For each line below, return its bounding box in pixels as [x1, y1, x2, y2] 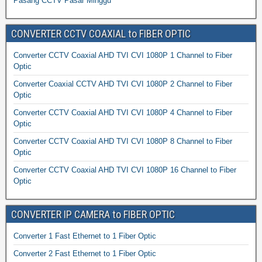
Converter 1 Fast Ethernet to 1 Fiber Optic [13, 231, 156, 240]
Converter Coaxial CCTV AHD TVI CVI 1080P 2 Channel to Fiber [13, 79, 232, 88]
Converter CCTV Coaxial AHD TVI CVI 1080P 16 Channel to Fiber [13, 165, 236, 174]
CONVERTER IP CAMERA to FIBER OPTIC [11, 208, 175, 220]
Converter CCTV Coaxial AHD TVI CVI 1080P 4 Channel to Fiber [13, 108, 232, 117]
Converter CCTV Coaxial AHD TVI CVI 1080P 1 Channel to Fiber [13, 50, 232, 60]
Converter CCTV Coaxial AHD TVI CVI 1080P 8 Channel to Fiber [13, 136, 232, 146]
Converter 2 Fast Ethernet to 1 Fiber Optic [13, 249, 156, 258]
